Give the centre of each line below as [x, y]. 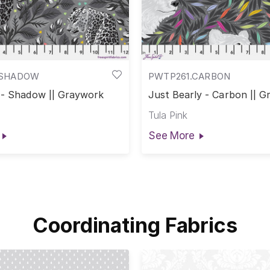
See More [171, 135]
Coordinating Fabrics [135, 225]
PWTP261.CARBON [189, 76]
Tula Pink [168, 115]
